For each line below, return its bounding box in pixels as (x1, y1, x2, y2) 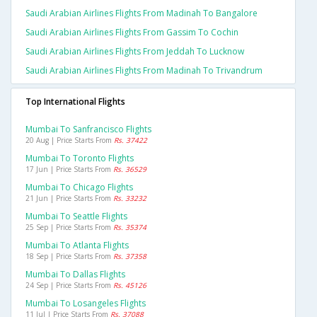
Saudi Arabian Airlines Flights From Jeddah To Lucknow (25, 45, 244, 58)
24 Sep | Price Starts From (25, 280, 113, 291)
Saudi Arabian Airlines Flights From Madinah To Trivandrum (25, 64, 263, 77)
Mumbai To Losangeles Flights (25, 297, 146, 310)
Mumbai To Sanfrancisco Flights (25, 123, 151, 136)
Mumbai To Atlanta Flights (25, 239, 129, 252)
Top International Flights (25, 96, 125, 108)
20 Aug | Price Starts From (25, 135, 114, 146)
